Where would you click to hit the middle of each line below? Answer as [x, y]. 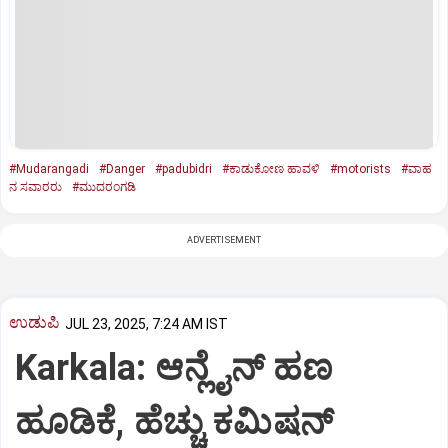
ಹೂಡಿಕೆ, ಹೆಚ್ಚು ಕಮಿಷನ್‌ [174, 422]
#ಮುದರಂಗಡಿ [104, 186]
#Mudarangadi [49, 168]
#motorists [360, 168]
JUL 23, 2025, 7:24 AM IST [146, 323]
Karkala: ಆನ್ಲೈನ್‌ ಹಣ [174, 368]
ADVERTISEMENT [224, 239]
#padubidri [183, 168]
